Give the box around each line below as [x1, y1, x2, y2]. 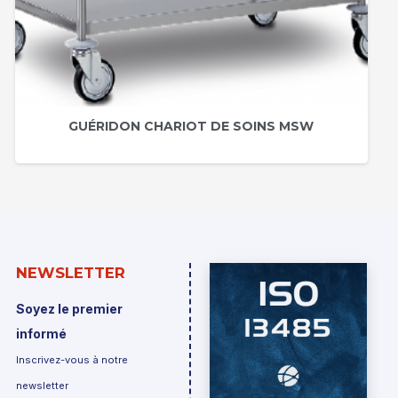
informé [16, 326, 68, 342]
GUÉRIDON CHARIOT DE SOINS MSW [68, 117, 314, 134]
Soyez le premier [16, 301, 123, 317]
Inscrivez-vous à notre [16, 354, 129, 367]
